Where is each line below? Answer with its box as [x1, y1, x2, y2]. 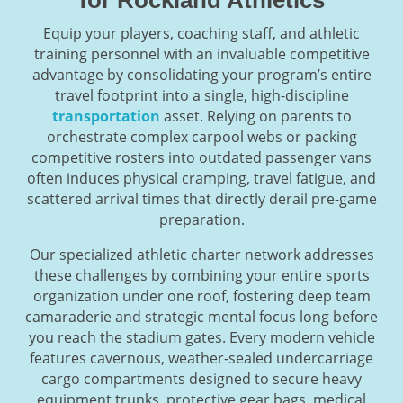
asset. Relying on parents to [159, 105, 352, 126]
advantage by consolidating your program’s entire [31, 64, 372, 85]
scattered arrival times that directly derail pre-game [26, 188, 377, 209]
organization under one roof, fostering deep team [32, 285, 371, 306]
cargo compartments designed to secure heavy [41, 368, 362, 389]
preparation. [158, 209, 245, 229]
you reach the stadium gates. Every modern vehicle [28, 327, 375, 347]
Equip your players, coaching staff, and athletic [43, 22, 360, 43]
